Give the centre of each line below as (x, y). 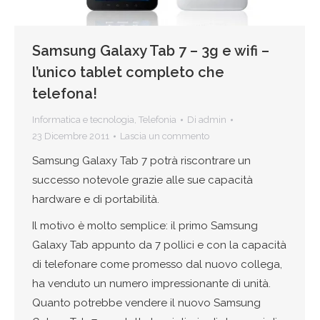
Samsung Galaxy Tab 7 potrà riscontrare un (141, 161)
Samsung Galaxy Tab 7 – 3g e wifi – (151, 51)
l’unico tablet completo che (128, 72)
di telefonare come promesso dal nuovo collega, (157, 265)
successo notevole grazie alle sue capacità (142, 180)
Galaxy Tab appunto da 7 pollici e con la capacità (159, 245)
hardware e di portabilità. (96, 200)
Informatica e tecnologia (83, 120)
